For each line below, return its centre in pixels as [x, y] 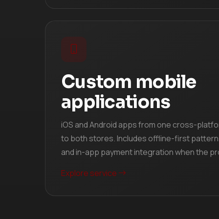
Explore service [90, 173]
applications [116, 102]
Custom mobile [129, 82]
